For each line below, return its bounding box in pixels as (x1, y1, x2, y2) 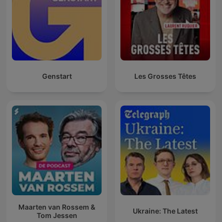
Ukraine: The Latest (133, 207, 198, 216)
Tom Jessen (36, 211, 77, 220)
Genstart (42, 72, 72, 81)
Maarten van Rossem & (18, 202, 95, 211)
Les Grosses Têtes (134, 72, 196, 81)
